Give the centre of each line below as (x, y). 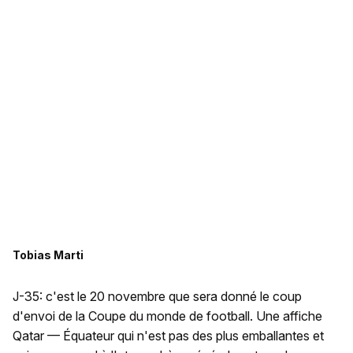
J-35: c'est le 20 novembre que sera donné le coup (157, 297)
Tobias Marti (48, 255)
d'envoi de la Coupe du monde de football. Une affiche (167, 316)
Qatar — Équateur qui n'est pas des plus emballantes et (168, 336)
